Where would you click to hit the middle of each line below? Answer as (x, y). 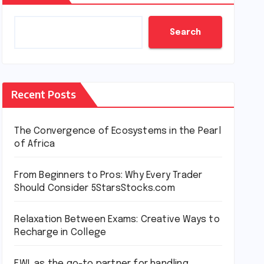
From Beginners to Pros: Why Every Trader (108, 175)
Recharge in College (60, 232)
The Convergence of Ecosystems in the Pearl (118, 131)
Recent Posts (44, 94)
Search (185, 32)
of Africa (35, 144)
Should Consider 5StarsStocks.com (95, 188)
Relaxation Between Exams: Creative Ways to (117, 220)
